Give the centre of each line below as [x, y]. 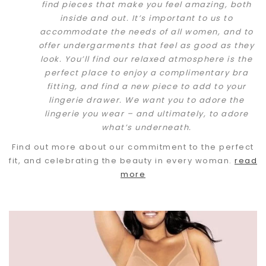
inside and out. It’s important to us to [146, 18]
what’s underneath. [146, 127]
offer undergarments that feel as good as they [146, 45]
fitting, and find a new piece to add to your [146, 86]
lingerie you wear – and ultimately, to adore [146, 113]
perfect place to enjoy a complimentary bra [146, 72]
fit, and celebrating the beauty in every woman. [122, 160]
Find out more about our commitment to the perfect [133, 147]
